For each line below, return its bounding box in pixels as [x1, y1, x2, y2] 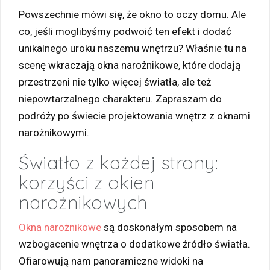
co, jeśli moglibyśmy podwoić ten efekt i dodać [19, 25, 231, 37]
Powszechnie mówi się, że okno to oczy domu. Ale [19, 8, 246, 20]
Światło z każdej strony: [19, 151, 218, 174]
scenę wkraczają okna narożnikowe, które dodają [19, 59, 240, 71]
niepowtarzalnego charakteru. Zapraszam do [19, 93, 222, 105]
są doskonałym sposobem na [101, 221, 237, 233]
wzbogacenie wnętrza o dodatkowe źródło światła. [19, 238, 250, 250]
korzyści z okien [19, 171, 154, 194]
